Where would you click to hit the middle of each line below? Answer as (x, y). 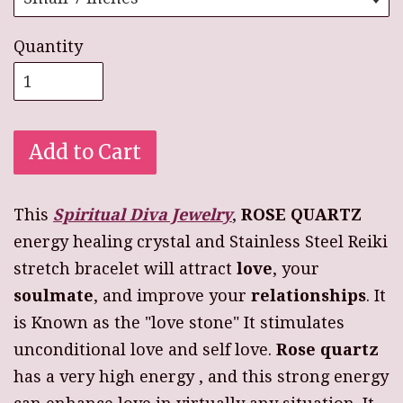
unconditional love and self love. (145, 350)
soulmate (54, 296)
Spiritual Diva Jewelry (143, 215)
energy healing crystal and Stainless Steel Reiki (201, 242)
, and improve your (172, 296)
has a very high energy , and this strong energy (201, 377)
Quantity (48, 47)
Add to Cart (85, 152)
